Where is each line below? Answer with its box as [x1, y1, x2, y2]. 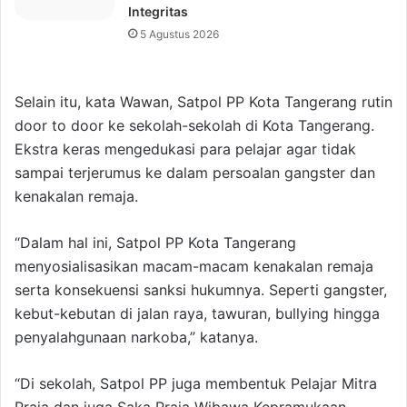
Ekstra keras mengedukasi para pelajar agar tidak [15, 140, 356, 159]
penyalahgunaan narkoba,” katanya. [15, 328, 258, 347]
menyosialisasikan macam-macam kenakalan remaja [15, 257, 373, 276]
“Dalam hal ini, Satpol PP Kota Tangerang [15, 233, 296, 253]
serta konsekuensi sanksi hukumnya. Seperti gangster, [15, 281, 387, 300]
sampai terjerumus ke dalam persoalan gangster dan [15, 164, 375, 183]
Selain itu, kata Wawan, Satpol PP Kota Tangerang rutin [15, 93, 392, 112]
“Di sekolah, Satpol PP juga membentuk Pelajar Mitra [15, 374, 377, 393]
